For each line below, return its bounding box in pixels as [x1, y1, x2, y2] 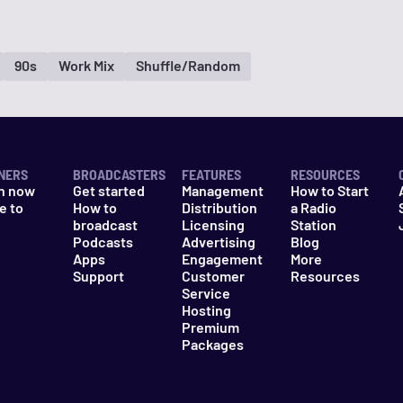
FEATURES [181, 166, 241, 183]
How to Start [290, 182, 369, 199]
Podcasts [73, 233, 134, 250]
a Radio [290, 199, 336, 216]
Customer [181, 267, 245, 284]
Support [73, 267, 125, 284]
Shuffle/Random [136, 57, 240, 74]
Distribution [181, 199, 257, 216]
